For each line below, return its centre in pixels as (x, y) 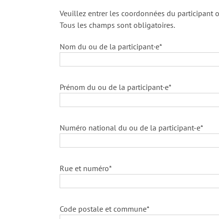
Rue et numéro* (86, 168)
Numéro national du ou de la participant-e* (131, 128)
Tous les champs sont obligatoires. (117, 25)
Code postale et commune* (105, 209)
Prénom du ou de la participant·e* (116, 87)
